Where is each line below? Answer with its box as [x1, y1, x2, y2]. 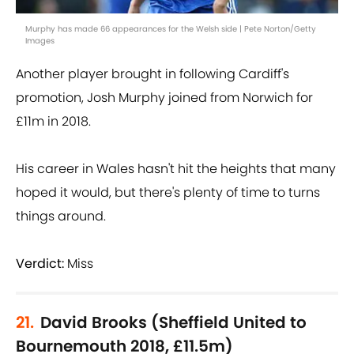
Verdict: [16, 254, 64, 273]
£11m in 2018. [16, 112, 91, 131]
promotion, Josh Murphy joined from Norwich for [16, 88, 313, 107]
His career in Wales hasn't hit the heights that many [16, 160, 336, 179]
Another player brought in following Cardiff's [16, 65, 289, 84]
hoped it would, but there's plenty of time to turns [16, 183, 320, 202]
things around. [16, 207, 106, 226]
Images [25, 35, 55, 47]
